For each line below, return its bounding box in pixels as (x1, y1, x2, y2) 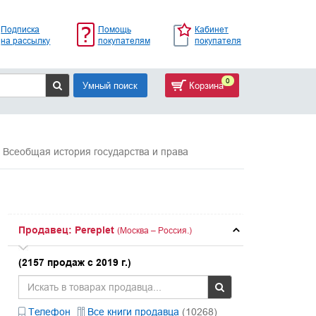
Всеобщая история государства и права (2, 146, 188, 157)
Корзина (186, 80, 224, 91)
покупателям (97, 35, 150, 46)
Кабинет (194, 23, 229, 35)
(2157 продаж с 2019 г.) (18, 257, 132, 268)
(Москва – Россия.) (117, 225, 193, 236)
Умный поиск (83, 80, 138, 91)
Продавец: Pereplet (18, 224, 115, 236)
